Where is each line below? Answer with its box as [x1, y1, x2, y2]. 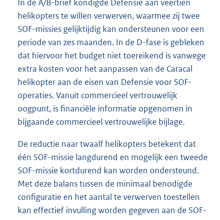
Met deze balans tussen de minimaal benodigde [18, 178, 192, 190]
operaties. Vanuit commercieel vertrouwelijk [18, 90, 177, 101]
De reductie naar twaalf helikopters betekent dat [18, 138, 196, 150]
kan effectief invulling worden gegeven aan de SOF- [18, 205, 206, 216]
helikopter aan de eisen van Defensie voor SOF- [18, 77, 192, 88]
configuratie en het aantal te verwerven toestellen [18, 192, 200, 203]
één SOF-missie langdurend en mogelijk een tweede [18, 152, 208, 163]
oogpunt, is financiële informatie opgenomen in [18, 103, 192, 114]
